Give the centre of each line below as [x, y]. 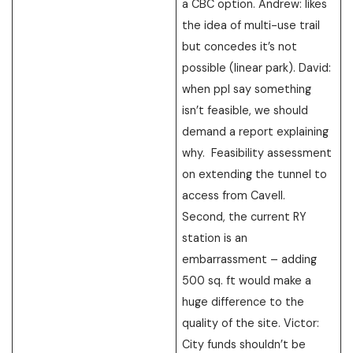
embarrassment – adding [250, 259]
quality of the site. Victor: [251, 323]
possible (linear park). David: [257, 67]
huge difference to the [243, 301]
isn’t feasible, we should [245, 110]
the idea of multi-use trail [251, 25]
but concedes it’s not [240, 46]
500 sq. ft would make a [247, 280]
